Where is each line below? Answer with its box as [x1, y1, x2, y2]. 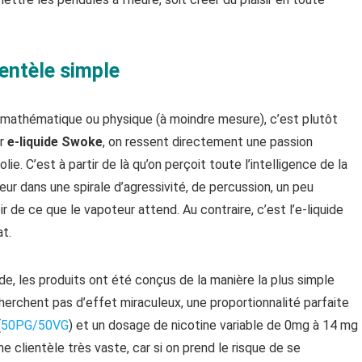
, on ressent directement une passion [103, 134, 313, 149]
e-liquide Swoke [7, 134, 103, 149]
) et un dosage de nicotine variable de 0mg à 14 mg [69, 318, 358, 333]
